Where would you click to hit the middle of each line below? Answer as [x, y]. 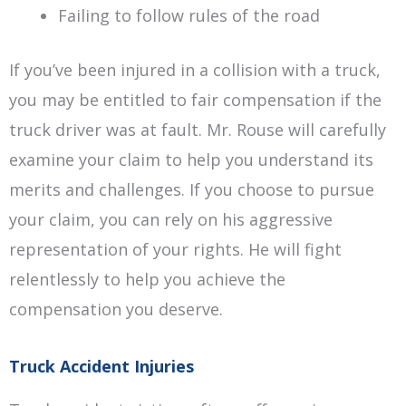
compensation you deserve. [116, 309]
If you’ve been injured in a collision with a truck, [195, 70]
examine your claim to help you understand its [191, 159]
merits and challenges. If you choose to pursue [192, 189]
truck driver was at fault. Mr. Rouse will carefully [198, 130]
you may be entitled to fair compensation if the [195, 100]
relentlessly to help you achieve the [147, 279]
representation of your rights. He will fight [175, 249]
